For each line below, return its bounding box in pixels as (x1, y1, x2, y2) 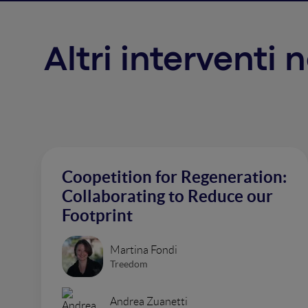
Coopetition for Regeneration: (62, 168, 287, 186)
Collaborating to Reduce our (62, 187, 273, 206)
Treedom (110, 258, 147, 269)
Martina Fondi (110, 243, 177, 256)
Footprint (62, 206, 133, 225)
